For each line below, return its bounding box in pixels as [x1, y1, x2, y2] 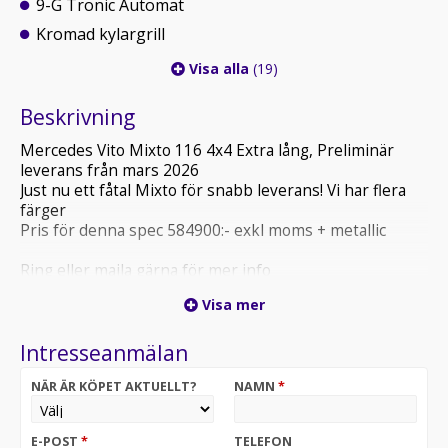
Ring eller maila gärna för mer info [20, 260, 271, 281]
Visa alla [184, 59, 253, 78]
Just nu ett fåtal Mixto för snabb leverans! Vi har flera [20, 180, 406, 201]
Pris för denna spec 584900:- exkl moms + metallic [20, 220, 386, 241]
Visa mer [197, 295, 265, 314]
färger [20, 200, 66, 221]
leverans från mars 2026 [20, 160, 199, 181]
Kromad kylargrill [36, 23, 165, 45]
